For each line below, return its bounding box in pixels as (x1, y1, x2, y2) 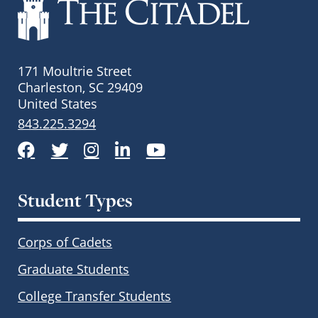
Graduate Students (18, 260, 130, 278)
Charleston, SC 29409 (18, 78, 143, 96)
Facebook (34, 138, 92, 155)
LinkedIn (129, 138, 180, 155)
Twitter (67, 138, 109, 155)
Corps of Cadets (18, 233, 113, 251)
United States (18, 94, 98, 112)
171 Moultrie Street (18, 62, 132, 79)
